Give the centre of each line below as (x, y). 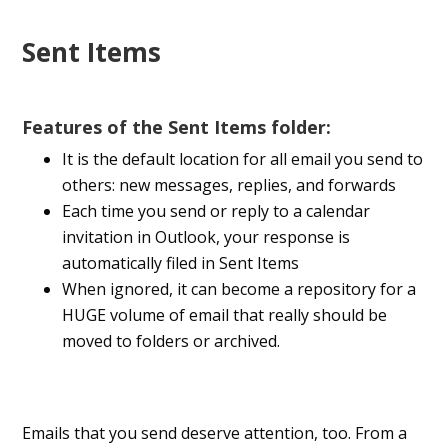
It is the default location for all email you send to (243, 159)
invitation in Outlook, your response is (206, 237)
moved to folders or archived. (171, 341)
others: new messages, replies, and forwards (229, 185)
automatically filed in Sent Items (181, 263)
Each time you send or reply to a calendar (216, 211)
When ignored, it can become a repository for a (239, 289)
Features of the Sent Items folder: (177, 127)
